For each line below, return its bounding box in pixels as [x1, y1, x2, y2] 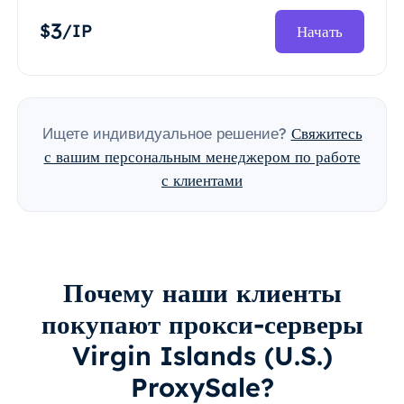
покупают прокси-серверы [41, 308, 363, 341]
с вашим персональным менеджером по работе [43, 147, 361, 167]
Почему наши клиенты [62, 276, 342, 309]
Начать [297, 22, 344, 41]
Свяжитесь [290, 124, 363, 143]
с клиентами [161, 170, 243, 190]
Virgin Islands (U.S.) [71, 339, 333, 372]
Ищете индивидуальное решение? [41, 124, 287, 143]
